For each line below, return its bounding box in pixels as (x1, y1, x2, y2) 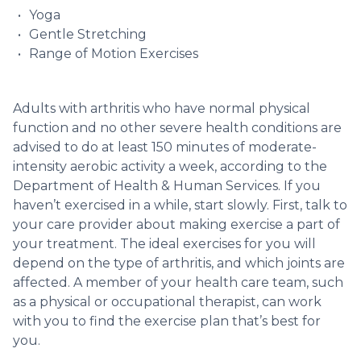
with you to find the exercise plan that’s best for (13, 313, 321, 329)
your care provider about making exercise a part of (13, 216, 340, 232)
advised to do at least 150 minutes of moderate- (13, 139, 317, 155)
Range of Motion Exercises (29, 45, 198, 61)
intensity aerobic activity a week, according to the (13, 158, 327, 174)
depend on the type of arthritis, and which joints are (13, 255, 345, 271)
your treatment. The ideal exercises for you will (13, 235, 316, 251)
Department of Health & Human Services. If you (13, 177, 321, 193)
